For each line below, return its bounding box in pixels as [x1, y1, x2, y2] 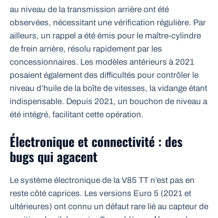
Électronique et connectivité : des [10, 131, 182, 151]
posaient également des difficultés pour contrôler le [10, 71, 199, 80]
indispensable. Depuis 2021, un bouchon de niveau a [10, 97, 207, 107]
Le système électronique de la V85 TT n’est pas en [10, 175, 195, 185]
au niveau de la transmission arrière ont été [10, 5, 169, 15]
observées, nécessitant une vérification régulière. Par [10, 18, 206, 28]
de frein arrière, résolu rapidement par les [10, 44, 162, 54]
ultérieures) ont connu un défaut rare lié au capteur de [10, 201, 208, 211]
